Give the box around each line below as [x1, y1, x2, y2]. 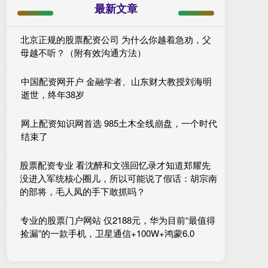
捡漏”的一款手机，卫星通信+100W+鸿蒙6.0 [20, 226, 194, 239]
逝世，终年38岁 [20, 87, 84, 100]
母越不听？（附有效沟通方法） [20, 45, 147, 59]
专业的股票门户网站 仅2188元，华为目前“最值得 [20, 213, 215, 226]
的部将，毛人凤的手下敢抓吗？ [19, 184, 145, 197]
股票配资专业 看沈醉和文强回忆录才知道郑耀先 [19, 158, 211, 171]
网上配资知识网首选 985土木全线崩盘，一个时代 [21, 116, 218, 129]
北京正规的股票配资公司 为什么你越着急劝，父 [20, 32, 212, 45]
